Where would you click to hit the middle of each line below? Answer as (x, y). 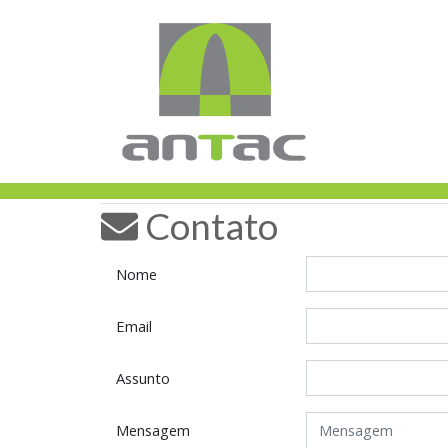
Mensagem (152, 430)
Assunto (142, 378)
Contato (207, 226)
